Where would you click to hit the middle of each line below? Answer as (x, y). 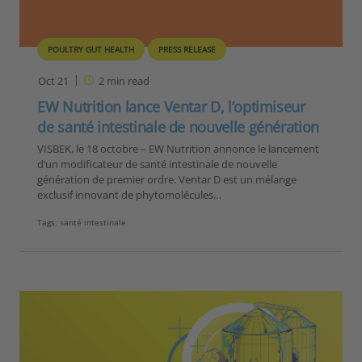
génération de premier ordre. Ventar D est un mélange (167, 180)
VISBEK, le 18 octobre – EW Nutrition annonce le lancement (179, 149)
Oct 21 (54, 81)
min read (126, 81)
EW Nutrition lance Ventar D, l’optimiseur (171, 107)
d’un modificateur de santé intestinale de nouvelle (158, 164)
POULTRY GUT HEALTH (91, 50)
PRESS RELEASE (187, 50)
